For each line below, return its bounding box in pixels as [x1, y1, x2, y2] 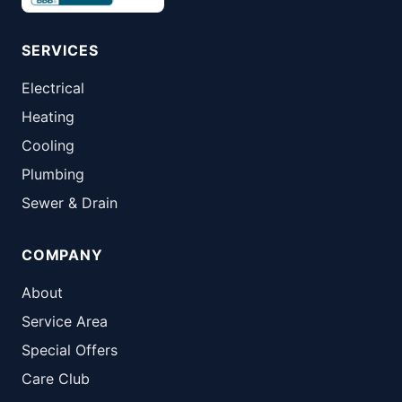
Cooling [22, 135, 74, 154]
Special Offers [22, 340, 118, 359]
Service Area [22, 311, 108, 330]
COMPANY [22, 245, 103, 264]
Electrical [22, 78, 84, 97]
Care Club [22, 369, 90, 388]
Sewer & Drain [22, 193, 118, 212]
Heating [22, 107, 74, 126]
